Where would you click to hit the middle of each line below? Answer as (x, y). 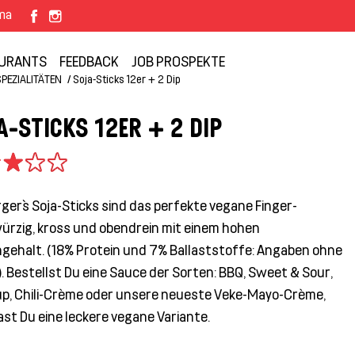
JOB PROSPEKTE (178, 61)
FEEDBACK (89, 61)
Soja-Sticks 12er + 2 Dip (126, 79)
